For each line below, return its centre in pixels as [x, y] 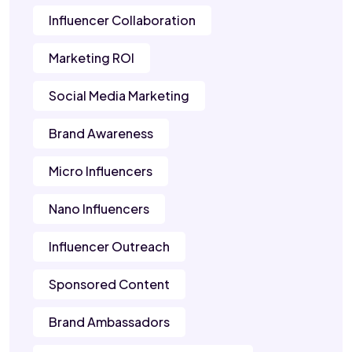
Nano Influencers [99, 209]
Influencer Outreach [109, 247]
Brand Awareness [101, 134]
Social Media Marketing [119, 96]
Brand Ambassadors [109, 322]
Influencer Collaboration [122, 20]
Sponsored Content [109, 284]
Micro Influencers [101, 171]
